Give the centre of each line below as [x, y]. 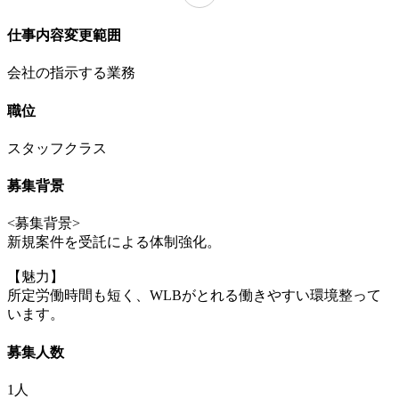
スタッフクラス [57, 148]
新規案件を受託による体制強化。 [114, 242]
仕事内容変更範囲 [64, 36]
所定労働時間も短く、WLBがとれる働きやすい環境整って [194, 296]
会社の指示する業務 [71, 73]
